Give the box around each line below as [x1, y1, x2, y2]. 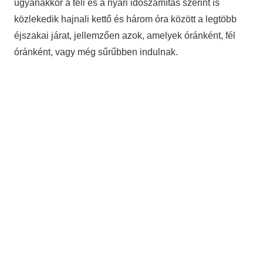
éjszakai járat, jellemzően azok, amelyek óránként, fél [14, 31, 235, 41]
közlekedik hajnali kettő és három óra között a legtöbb [14, 14, 237, 25]
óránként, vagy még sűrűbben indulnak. [14, 47, 178, 58]
